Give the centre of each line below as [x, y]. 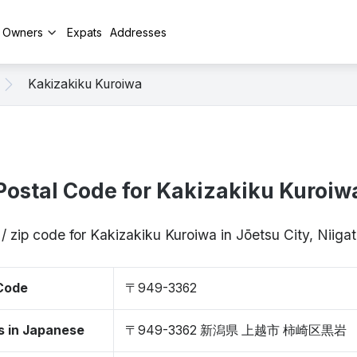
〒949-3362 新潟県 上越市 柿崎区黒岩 [236, 330]
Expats [84, 32]
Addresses [138, 32]
